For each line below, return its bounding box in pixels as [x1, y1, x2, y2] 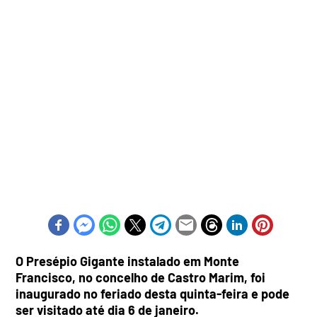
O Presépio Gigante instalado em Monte [16, 253, 240, 270]
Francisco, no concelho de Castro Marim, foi [16, 270, 266, 286]
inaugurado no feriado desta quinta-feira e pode [16, 286, 290, 302]
